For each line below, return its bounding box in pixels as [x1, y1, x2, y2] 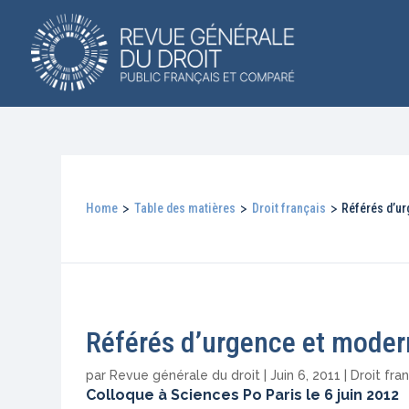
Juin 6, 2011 [270, 368, 341, 383]
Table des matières [133, 201, 236, 216]
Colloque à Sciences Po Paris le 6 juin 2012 [86, 386, 400, 404]
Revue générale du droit [110, 368, 261, 383]
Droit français [251, 201, 326, 216]
